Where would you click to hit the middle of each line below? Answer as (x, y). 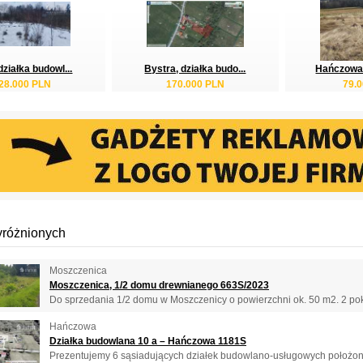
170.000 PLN (195, 84)
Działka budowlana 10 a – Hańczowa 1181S (148, 341)
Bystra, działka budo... (195, 68)
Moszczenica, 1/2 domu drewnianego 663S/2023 (159, 285)
